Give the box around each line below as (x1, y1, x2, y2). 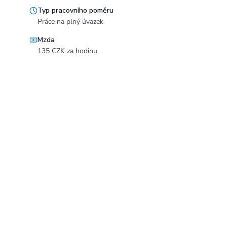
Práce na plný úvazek (37, 17, 103, 26)
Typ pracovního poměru (37, 6, 113, 15)
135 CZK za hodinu (37, 46, 97, 56)
